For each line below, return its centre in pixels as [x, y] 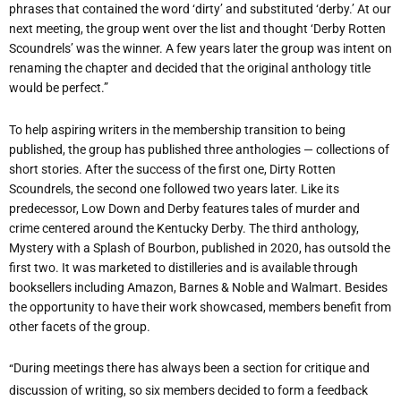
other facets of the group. [80, 326]
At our [374, 9]
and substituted [271, 9]
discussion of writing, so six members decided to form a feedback [188, 391]
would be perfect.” [59, 88]
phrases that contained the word [101, 9]
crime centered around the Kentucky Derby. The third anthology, [184, 228]
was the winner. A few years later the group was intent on [234, 49]
